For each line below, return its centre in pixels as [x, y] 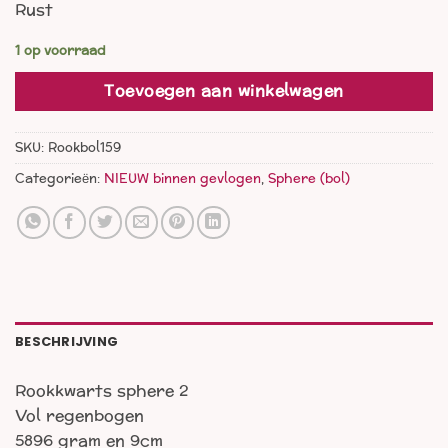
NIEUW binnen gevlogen [182, 178]
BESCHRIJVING [67, 342]
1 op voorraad [60, 50]
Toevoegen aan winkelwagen [224, 90]
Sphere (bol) [309, 178]
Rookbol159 [84, 147]
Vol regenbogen [79, 416]
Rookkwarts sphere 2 [102, 391]
